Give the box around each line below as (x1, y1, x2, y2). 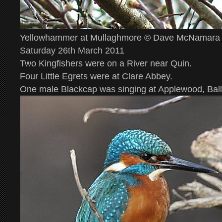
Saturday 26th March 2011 (20, 46, 124, 55)
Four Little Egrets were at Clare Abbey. (20, 71, 172, 81)
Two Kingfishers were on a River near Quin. (20, 58, 192, 68)
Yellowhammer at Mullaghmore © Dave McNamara (20, 33, 220, 43)
